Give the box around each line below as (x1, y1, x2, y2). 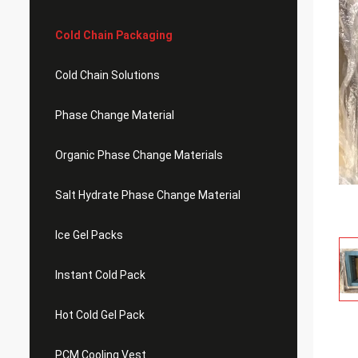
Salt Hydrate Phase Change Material (55, 189, 241, 201)
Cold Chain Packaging (55, 29, 173, 42)
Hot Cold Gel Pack (55, 308, 145, 321)
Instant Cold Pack (55, 268, 145, 281)
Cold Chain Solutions (55, 69, 160, 82)
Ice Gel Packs (55, 229, 123, 241)
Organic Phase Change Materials (55, 149, 223, 161)
